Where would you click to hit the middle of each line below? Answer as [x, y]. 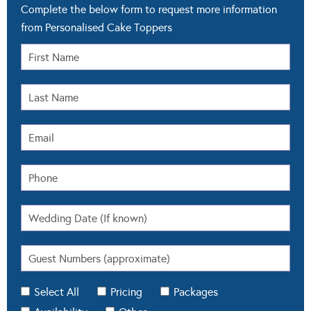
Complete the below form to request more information [149, 10]
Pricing [126, 292]
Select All [57, 292]
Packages [196, 292]
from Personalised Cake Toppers [96, 28]
